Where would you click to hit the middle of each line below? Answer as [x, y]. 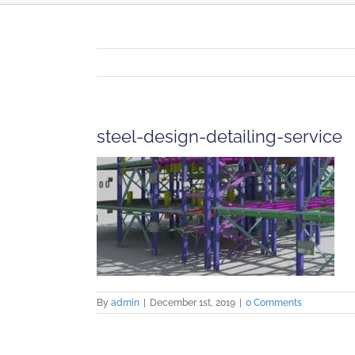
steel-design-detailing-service [219, 136]
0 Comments [274, 303]
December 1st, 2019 [193, 303]
